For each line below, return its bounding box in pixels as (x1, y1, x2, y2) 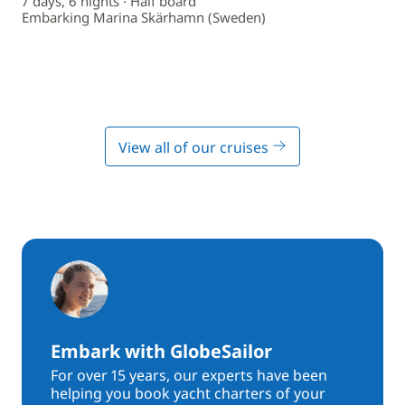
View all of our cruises (118, 137, 272, 157)
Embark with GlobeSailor (51, 339, 272, 363)
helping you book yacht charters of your (51, 383, 325, 403)
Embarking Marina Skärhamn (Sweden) (22, 8, 266, 26)
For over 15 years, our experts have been (51, 365, 327, 385)
